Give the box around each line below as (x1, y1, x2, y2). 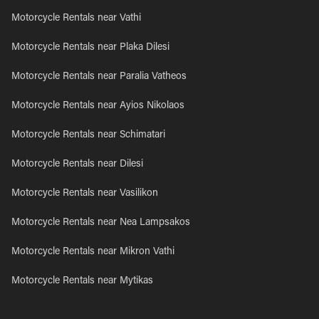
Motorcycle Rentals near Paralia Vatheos (11, 72, 187, 82)
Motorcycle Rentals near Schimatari (11, 130, 165, 140)
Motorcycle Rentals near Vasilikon (11, 189, 158, 199)
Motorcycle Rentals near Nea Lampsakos (11, 218, 190, 228)
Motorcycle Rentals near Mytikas (11, 276, 153, 286)
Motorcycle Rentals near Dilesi (11, 159, 143, 169)
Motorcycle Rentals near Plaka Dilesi (11, 43, 169, 53)
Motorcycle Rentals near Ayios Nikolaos (11, 101, 184, 111)
